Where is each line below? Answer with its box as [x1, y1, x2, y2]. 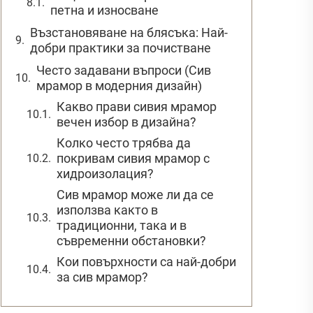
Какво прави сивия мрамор [57, 99, 217, 114]
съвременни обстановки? [57, 233, 206, 248]
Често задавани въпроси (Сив [36, 62, 211, 78]
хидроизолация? [57, 166, 154, 181]
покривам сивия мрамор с [57, 150, 210, 166]
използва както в [57, 202, 158, 217]
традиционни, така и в [57, 217, 187, 233]
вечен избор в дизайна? [57, 114, 196, 129]
